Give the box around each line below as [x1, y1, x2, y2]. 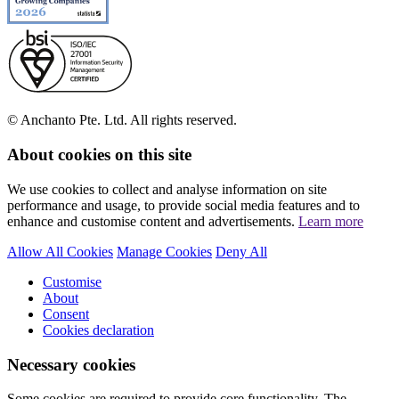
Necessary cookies [7, 354, 135, 374]
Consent [43, 305, 89, 322]
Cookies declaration [43, 322, 154, 338]
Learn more [298, 213, 363, 229]
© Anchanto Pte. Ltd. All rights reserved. [7, 112, 237, 128]
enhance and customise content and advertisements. [7, 213, 298, 229]
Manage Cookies [117, 243, 212, 259]
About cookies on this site [7, 145, 191, 165]
